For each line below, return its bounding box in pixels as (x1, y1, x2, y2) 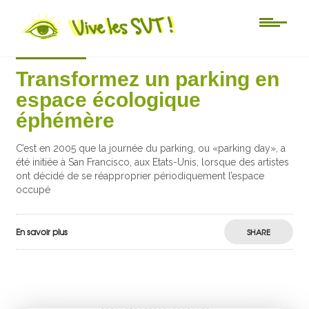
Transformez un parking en (16, 68, 280, 90)
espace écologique (16, 88, 201, 111)
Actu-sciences (25, 46, 78, 55)
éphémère (16, 109, 115, 132)
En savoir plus (16, 226, 68, 238)
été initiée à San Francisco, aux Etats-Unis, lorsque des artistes (16, 157, 290, 168)
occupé (16, 184, 51, 195)
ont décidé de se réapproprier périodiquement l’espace (16, 170, 265, 181)
